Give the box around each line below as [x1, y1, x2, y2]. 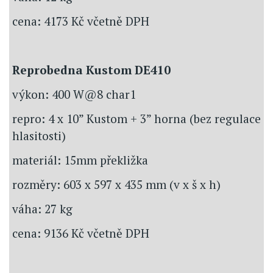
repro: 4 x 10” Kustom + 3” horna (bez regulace [12, 110, 261, 126]
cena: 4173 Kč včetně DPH [12, 13, 149, 29]
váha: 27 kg [12, 200, 73, 216]
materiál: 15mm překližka [12, 152, 148, 168]
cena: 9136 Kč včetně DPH [12, 225, 149, 241]
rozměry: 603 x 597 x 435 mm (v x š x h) [12, 176, 221, 192]
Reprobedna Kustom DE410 [12, 62, 171, 77]
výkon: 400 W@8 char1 [12, 86, 136, 102]
